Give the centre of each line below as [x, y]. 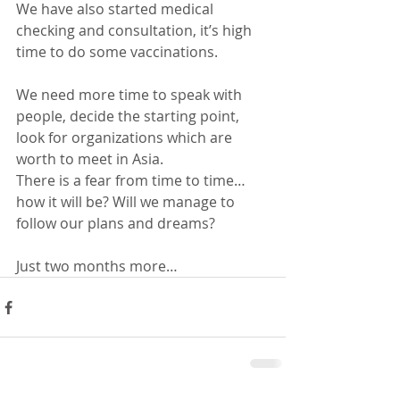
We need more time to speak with [131, 95]
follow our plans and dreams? [116, 223]
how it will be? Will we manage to [127, 202]
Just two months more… [97, 266]
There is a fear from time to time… [133, 180]
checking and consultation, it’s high [136, 30]
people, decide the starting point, [129, 116]
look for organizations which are [126, 137]
